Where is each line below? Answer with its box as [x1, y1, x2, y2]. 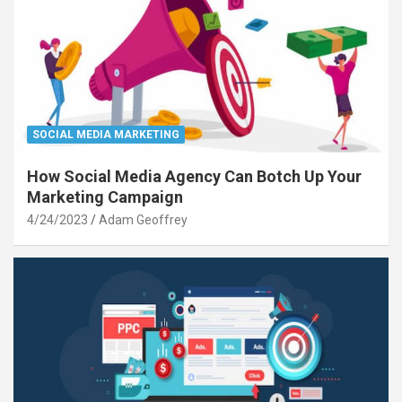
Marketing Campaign [27, 188, 183, 207]
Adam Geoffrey [99, 213, 188, 228]
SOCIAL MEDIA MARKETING [32, 128, 179, 142]
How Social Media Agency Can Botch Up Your [27, 167, 362, 187]
